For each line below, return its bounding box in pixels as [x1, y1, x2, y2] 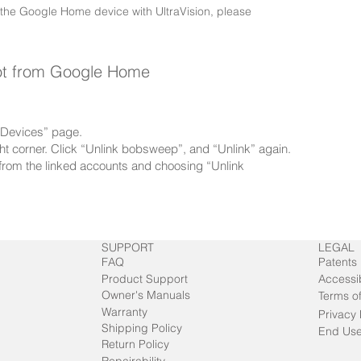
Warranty [101, 304, 147, 319]
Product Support [101, 271, 188, 286]
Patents [317, 254, 357, 269]
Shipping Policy [101, 320, 182, 335]
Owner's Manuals [101, 287, 190, 302]
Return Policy [101, 336, 169, 351]
